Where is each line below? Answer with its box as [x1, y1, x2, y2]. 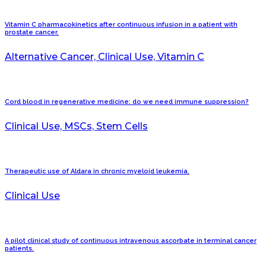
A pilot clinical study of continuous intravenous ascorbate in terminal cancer [5, 237, 256, 245]
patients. [5, 245, 34, 253]
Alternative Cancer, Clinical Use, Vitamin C [5, 51, 204, 63]
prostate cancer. [5, 28, 59, 37]
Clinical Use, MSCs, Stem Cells [5, 121, 148, 132]
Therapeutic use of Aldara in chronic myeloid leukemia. [5, 167, 189, 176]
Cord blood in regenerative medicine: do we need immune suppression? [5, 98, 249, 106]
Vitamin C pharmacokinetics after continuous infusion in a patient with [5, 21, 237, 29]
